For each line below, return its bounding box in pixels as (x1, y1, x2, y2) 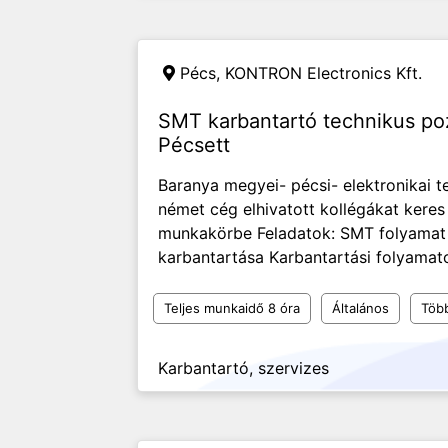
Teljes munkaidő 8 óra (164, 300, 300, 316)
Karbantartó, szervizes (158, 358, 329, 378)
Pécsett (158, 133, 230, 157)
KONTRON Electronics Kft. (225, 63, 422, 83)
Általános (332, 300, 389, 316)
